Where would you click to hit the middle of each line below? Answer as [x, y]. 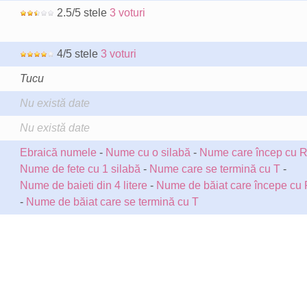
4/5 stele [77, 54]
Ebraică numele [58, 152]
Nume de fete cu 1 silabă [80, 169]
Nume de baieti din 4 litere [83, 185]
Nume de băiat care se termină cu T [112, 202]
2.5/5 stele [82, 13]
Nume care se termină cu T [214, 169]
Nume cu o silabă [148, 152]
